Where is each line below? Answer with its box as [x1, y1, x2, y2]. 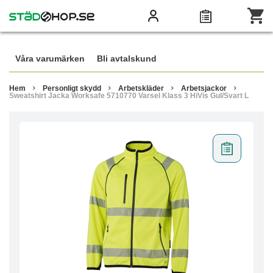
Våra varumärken [15, 54, 85, 63]
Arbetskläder [118, 84, 164, 93]
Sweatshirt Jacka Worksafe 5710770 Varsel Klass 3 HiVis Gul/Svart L [9, 91, 249, 100]
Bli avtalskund [97, 54, 157, 63]
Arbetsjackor [181, 84, 227, 93]
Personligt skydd [43, 84, 101, 93]
